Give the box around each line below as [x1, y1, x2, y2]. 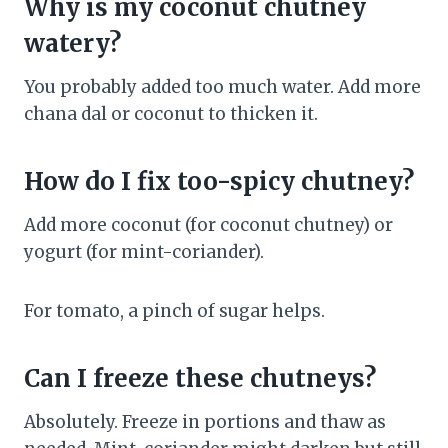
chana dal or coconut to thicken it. [24, 103, 318, 126]
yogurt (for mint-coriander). [24, 241, 264, 264]
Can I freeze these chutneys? [24, 363, 376, 395]
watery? [24, 28, 121, 60]
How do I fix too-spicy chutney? [24, 166, 414, 198]
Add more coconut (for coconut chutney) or [24, 214, 393, 237]
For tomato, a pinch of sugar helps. [24, 300, 325, 323]
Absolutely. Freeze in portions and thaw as [24, 411, 386, 434]
